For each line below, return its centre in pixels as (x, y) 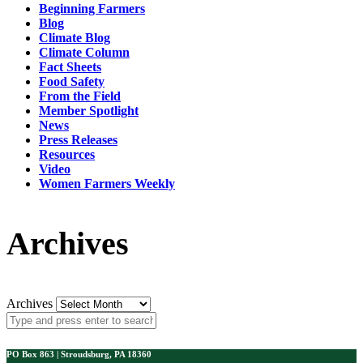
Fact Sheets (70, 66)
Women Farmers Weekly (107, 183)
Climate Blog (75, 37)
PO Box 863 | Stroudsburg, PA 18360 (79, 354)
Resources (67, 154)
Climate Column (84, 52)
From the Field (80, 96)
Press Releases (78, 139)
